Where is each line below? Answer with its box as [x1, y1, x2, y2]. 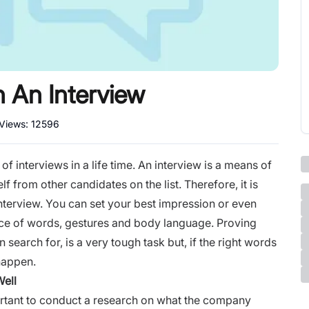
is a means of [201, 157, 272, 172]
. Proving [211, 215, 257, 230]
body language [134, 215, 211, 230]
